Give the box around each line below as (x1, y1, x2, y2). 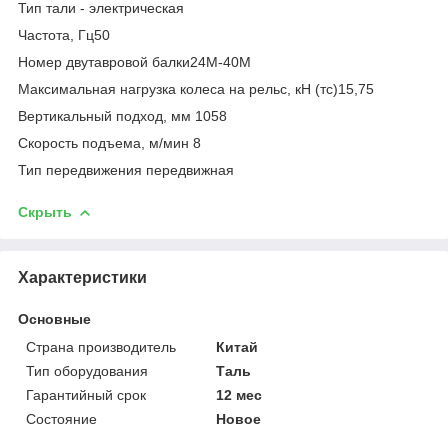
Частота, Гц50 (18, 26, 110, 43)
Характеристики (18, 268, 147, 286)
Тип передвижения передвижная (18, 161, 234, 178)
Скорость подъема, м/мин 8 (18, 134, 201, 151)
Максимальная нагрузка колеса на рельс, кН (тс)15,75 (18, 80, 374, 97)
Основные (18, 310, 91, 327)
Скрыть (18, 203, 72, 220)
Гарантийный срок (26, 386, 146, 403)
